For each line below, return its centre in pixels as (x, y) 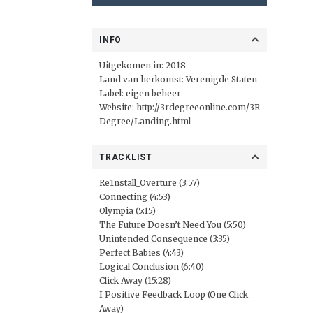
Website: (118, 107)
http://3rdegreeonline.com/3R (198, 107)
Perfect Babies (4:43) (141, 253)
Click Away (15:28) (135, 281)
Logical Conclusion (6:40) (152, 267)
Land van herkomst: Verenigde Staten (178, 79)
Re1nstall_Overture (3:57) (150, 183)
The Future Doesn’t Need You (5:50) (173, 225)
